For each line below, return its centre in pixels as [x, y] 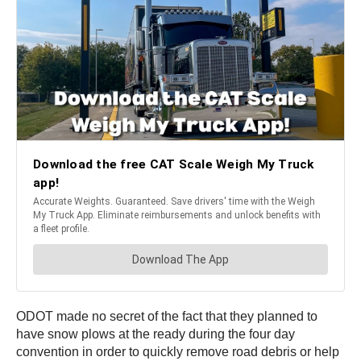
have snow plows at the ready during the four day [156, 334]
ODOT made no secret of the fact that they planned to [167, 317]
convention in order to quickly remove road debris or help [178, 352]
